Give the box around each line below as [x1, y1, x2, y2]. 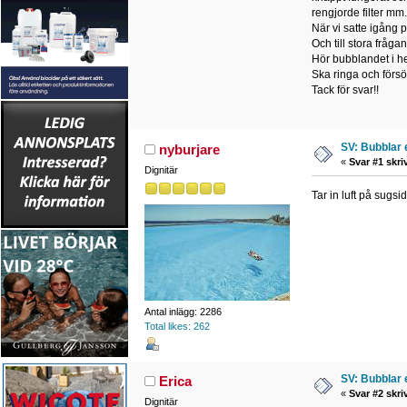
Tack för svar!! [311, 83, 379, 96]
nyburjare [159, 141, 221, 157]
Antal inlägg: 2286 [144, 305, 222, 317]
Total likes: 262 [144, 320, 210, 332]
